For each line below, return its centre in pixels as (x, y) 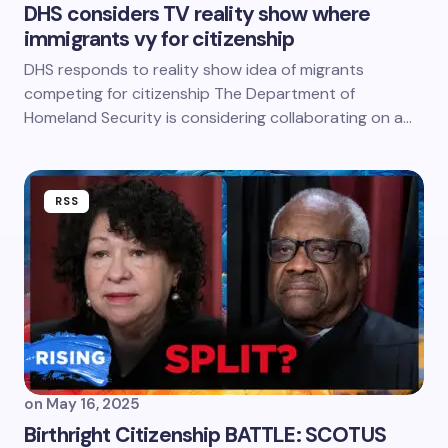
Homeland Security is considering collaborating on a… (218, 117)
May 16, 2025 (93, 404)
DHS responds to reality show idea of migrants (194, 69)
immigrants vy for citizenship (159, 39)
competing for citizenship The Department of (189, 93)
